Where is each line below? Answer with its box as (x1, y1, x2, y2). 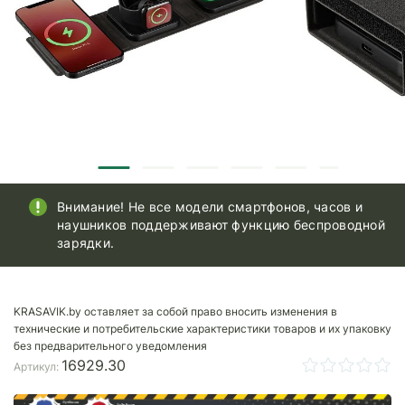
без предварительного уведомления (14, 339, 207, 353)
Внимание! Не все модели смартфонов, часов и (57, 199, 363, 214)
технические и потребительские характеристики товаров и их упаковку (14, 322, 391, 335)
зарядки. (57, 235, 115, 250)
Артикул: (14, 360, 61, 373)
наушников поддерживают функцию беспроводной (57, 217, 386, 232)
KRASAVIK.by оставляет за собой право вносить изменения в (14, 305, 337, 318)
